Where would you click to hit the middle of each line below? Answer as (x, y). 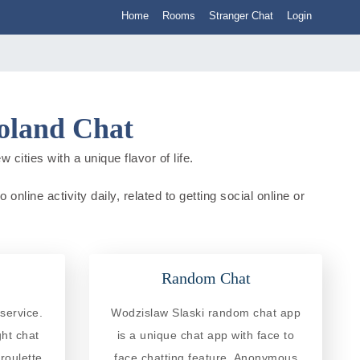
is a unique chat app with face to (206, 335)
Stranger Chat (241, 16)
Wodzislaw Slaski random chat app (206, 312)
